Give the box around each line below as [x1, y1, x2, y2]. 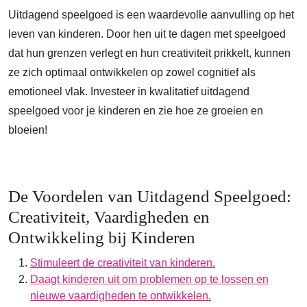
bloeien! [8, 124, 47, 136]
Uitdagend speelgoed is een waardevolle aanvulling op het [8, 9, 294, 21]
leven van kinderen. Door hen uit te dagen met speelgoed [8, 28, 286, 40]
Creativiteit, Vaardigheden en [8, 208, 210, 227]
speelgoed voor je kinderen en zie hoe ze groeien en [8, 105, 263, 117]
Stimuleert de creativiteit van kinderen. [30, 257, 215, 269]
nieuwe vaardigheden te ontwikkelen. [30, 290, 211, 302]
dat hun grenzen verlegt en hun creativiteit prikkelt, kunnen [8, 47, 291, 60]
